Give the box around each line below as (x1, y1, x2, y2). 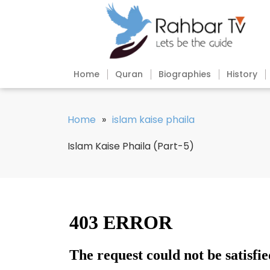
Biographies (159, 68, 211, 81)
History (227, 68, 257, 81)
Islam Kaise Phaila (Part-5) (67, 139, 194, 154)
